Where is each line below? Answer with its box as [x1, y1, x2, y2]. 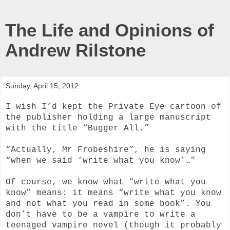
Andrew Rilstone [5, 41, 146, 60]
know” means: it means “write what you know [6, 188, 221, 198]
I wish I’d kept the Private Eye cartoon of [6, 102, 221, 111]
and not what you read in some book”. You [6, 199, 211, 208]
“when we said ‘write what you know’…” [6, 156, 196, 165]
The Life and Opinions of [5, 21, 214, 40]
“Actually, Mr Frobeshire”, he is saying [6, 145, 206, 155]
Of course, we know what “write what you [6, 177, 206, 187]
